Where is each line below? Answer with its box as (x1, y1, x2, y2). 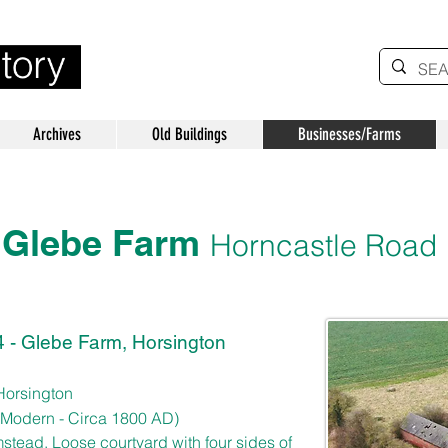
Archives (33, 124, 81, 144)
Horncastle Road (210, 227, 437, 264)
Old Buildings (152, 124, 227, 144)
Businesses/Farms (298, 124, 401, 144)
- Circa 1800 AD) (55, 408, 179, 428)
